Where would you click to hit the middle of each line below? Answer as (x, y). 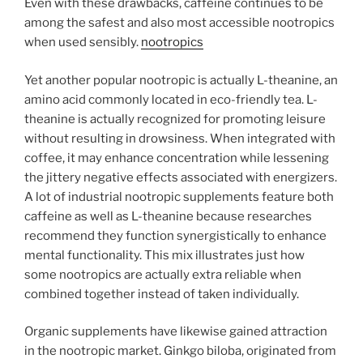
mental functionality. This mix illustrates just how (164, 255)
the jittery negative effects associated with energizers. (181, 177)
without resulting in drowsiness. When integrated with (180, 138)
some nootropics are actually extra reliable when (163, 274)
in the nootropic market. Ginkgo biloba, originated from (180, 351)
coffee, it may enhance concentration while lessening (177, 158)
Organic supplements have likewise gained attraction (176, 332)
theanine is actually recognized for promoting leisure (175, 119)
